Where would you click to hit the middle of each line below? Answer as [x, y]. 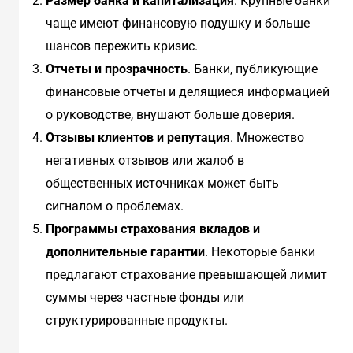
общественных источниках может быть [162, 184]
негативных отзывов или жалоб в [145, 161]
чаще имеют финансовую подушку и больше [177, 24]
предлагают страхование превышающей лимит [186, 275]
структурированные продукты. [136, 321]
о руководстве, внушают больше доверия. [170, 115]
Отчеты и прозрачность [116, 69]
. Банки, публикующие [252, 69]
